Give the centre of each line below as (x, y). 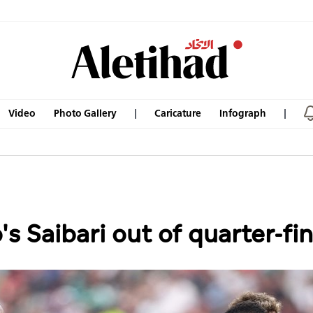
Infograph (243, 113)
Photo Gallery (85, 113)
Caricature (178, 113)
